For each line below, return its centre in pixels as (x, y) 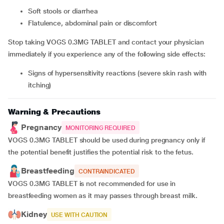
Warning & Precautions (54, 112)
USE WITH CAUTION (79, 215)
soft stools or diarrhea (65, 11)
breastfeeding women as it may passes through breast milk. (103, 195)
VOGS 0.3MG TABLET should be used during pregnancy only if (106, 140)
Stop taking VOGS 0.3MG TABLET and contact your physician (106, 42)
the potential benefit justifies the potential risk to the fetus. (101, 152)
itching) (40, 85)
